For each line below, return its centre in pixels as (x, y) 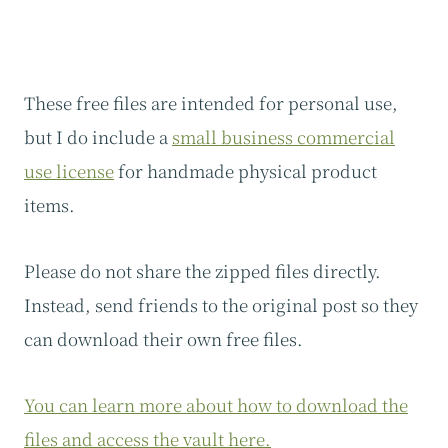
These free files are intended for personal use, (211, 103)
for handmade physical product (245, 171)
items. (49, 205)
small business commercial (283, 137)
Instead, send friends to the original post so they (221, 305)
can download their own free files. (163, 339)
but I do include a (98, 137)
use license (69, 171)
